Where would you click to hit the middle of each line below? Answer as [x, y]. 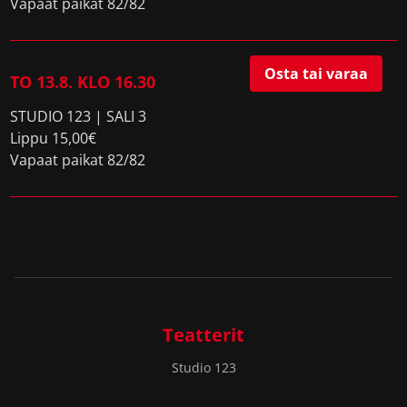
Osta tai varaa [316, 74]
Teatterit [203, 335]
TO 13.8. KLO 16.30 [83, 82]
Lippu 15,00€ [54, 138]
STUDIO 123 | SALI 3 [79, 116]
